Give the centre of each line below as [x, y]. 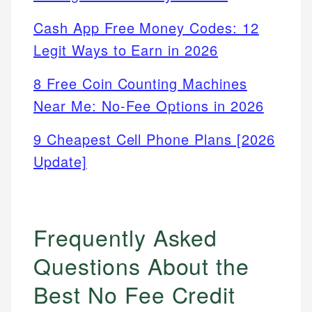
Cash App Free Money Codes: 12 [146, 28]
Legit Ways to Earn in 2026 [126, 50]
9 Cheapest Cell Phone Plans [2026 [154, 139]
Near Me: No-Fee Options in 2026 [149, 106]
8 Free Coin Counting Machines [140, 84]
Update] [60, 162]
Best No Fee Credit [135, 294]
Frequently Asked [126, 237]
